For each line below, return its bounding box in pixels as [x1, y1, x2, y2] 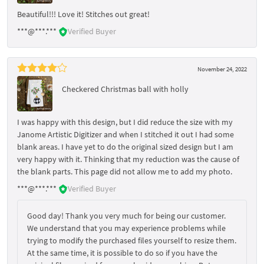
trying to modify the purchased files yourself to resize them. [27, 235, 236, 246]
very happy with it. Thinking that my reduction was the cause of [17, 153, 239, 164]
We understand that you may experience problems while [27, 222, 226, 233]
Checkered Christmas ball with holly [62, 83, 189, 94]
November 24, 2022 [197, 64, 247, 73]
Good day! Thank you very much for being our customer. [27, 210, 226, 221]
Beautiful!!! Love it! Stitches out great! [17, 8, 150, 19]
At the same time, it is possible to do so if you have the [27, 247, 217, 258]
